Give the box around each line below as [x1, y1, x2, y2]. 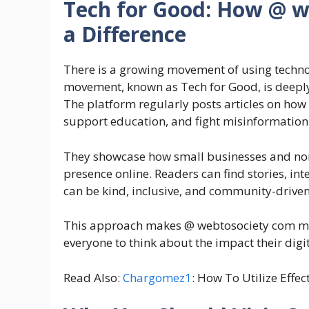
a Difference [63, 20, 186, 49]
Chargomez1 [123, 269, 192, 286]
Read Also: [63, 269, 123, 286]
